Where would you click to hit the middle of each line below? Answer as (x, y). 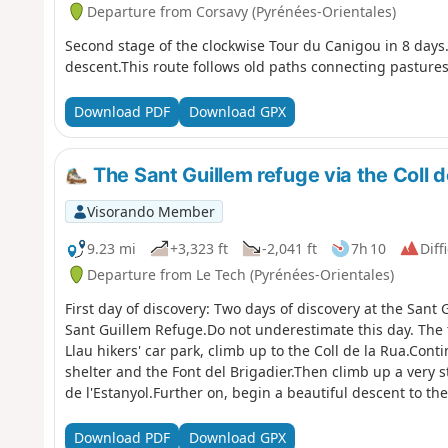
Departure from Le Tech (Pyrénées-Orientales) (240, 274)
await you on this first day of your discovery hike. (227, 413)
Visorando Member (150, 211)
